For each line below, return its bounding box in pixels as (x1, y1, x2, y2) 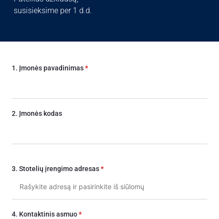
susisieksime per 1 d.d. (14, 6, 92, 16)
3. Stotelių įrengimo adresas (12, 165, 101, 173)
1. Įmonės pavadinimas (12, 64, 85, 72)
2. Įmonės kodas (12, 109, 62, 118)
